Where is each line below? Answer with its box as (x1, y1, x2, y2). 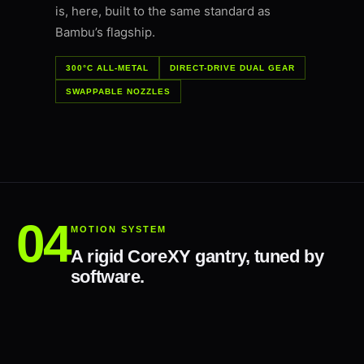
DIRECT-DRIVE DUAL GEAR (170, 63, 295, 73)
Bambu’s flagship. (55, 24, 155, 41)
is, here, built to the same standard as (55, 3, 271, 19)
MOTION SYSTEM (70, 224, 167, 235)
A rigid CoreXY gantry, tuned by (70, 246, 324, 267)
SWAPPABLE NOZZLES (66, 87, 171, 97)
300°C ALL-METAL (66, 63, 149, 73)
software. (70, 266, 145, 288)
